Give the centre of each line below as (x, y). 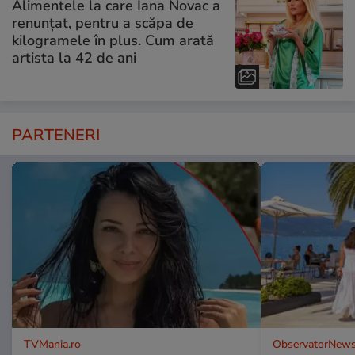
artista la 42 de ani (74, 58)
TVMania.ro (52, 344)
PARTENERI (56, 135)
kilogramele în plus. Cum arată (113, 41)
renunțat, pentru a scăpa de (103, 23)
